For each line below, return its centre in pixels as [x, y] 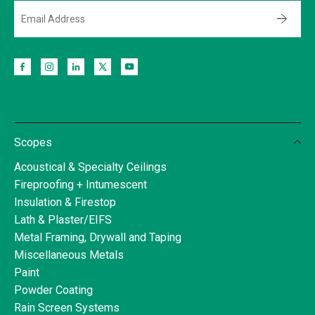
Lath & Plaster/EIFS [63, 219]
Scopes [33, 142]
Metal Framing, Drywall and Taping [98, 237]
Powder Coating [53, 290]
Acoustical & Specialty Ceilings [90, 167]
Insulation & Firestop [65, 202]
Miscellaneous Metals [69, 255]
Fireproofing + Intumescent [81, 184]
